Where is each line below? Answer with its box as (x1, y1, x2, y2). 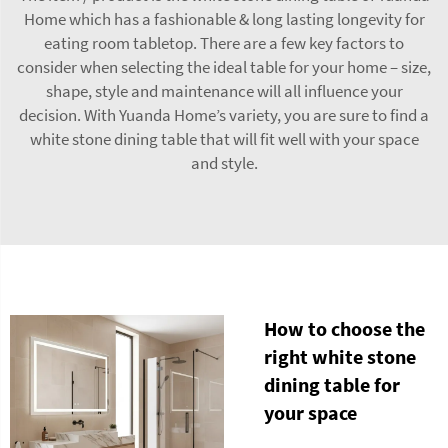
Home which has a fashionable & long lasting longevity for (23, 7, 425, 30)
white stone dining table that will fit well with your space (29, 127, 419, 150)
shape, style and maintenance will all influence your (45, 79, 403, 102)
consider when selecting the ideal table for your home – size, (17, 55, 431, 78)
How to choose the (264, 315, 425, 341)
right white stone (264, 343, 416, 369)
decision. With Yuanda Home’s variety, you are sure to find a (19, 103, 429, 126)
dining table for (264, 371, 400, 397)
